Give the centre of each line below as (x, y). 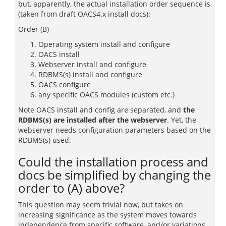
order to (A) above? (71, 188)
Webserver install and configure (92, 64)
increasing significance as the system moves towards (107, 215)
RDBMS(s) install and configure (90, 74)
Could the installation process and (113, 162)
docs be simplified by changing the (115, 175)
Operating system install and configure (104, 44)
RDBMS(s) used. (45, 140)
